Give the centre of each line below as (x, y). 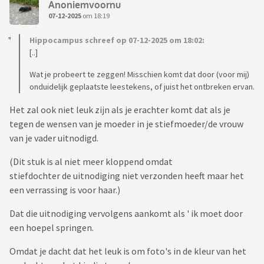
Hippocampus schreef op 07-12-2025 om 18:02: (117, 40)
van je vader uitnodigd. (55, 138)
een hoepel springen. (52, 228)
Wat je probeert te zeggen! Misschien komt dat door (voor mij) (139, 75)
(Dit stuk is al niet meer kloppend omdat (91, 162)
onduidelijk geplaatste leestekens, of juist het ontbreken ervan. (142, 87)
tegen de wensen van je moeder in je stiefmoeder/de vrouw (126, 124)
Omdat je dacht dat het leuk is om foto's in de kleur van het (128, 251)
